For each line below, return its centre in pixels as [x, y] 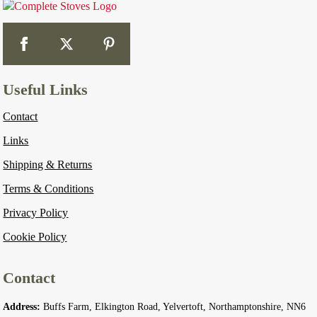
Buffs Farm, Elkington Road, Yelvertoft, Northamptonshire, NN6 [173, 306]
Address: [22, 306]
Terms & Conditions [48, 188]
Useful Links [46, 89]
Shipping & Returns [48, 164]
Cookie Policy [35, 236]
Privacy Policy [36, 212]
